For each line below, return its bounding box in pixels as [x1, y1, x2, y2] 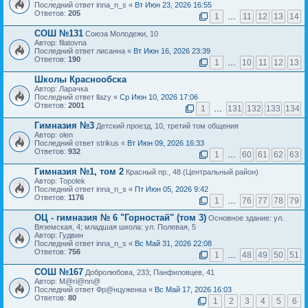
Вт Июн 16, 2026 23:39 [133, 47, 210, 56]
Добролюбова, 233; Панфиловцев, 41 [83, 268, 214, 277]
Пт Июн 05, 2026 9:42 [135, 185, 208, 194]
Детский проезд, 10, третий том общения [94, 122, 239, 131]
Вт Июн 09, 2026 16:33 [127, 139, 204, 148]
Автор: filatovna [34, 38, 87, 47]
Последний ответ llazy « [34, 93, 120, 102]
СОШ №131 [34, 28, 83, 39]
